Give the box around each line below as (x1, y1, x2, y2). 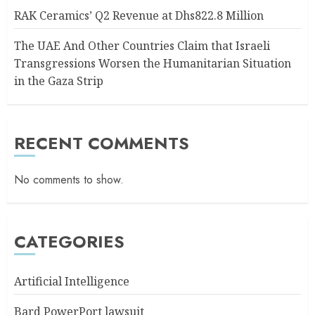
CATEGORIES (14, 229, 124, 254)
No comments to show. (14, 171, 124, 188)
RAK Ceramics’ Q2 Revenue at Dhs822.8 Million (14, 7, 264, 23)
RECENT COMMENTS (14, 130, 189, 155)
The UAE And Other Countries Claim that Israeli (14, 37, 270, 53)
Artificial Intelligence (14, 273, 129, 289)
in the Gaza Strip (14, 72, 103, 89)
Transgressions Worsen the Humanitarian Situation (14, 55, 291, 71)
